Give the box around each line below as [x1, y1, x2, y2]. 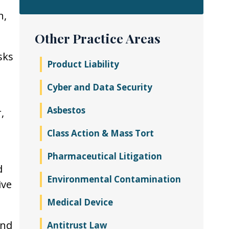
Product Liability [47, 58, 119, 70]
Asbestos [47, 104, 85, 116]
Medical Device [47, 196, 113, 208]
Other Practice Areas [35, 30, 161, 47]
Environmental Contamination [47, 173, 181, 185]
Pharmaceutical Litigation [47, 150, 162, 162]
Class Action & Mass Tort [47, 127, 154, 139]
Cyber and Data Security [47, 81, 152, 93]
